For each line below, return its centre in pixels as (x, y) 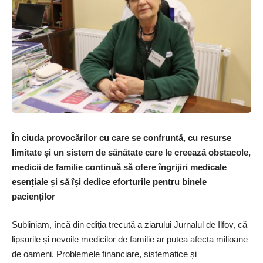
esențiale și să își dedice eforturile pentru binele (109, 182)
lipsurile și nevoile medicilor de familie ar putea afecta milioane (130, 239)
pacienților (33, 197)
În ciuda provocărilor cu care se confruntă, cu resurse (122, 138)
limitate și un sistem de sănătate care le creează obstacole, (131, 153)
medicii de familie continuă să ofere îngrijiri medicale (119, 167)
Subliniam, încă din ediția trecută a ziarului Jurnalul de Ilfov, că (129, 224)
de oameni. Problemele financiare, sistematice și (104, 254)
